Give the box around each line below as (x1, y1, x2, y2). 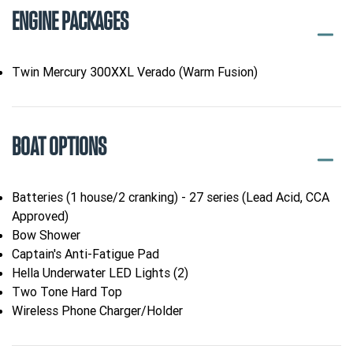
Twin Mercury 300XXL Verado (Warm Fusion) (12, 64, 258, 80)
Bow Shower (12, 227, 80, 243)
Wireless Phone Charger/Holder (12, 303, 183, 319)
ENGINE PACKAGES (12, 9, 128, 35)
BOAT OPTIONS (12, 135, 106, 161)
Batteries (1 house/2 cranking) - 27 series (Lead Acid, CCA (12, 189, 329, 206)
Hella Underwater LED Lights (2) (12, 265, 188, 281)
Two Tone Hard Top (12, 284, 122, 300)
